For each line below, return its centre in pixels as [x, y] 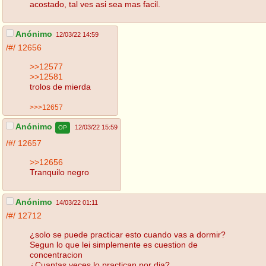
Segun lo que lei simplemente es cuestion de [114, 244]
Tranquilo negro [59, 172]
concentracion [56, 254]
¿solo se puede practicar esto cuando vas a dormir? [128, 234]
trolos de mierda [60, 86]
